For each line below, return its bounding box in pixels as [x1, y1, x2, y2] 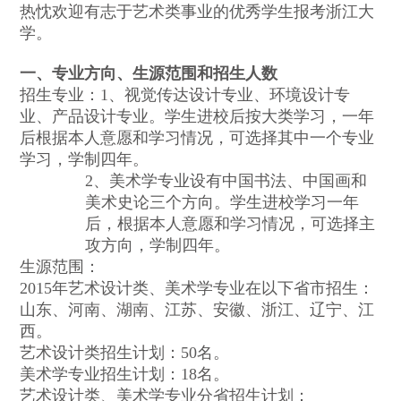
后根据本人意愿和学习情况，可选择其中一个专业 [20, 129, 375, 148]
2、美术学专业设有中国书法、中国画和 [84, 172, 367, 191]
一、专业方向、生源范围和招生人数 [20, 64, 278, 83]
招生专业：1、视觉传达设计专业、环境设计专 [20, 86, 351, 105]
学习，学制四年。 [20, 150, 149, 169]
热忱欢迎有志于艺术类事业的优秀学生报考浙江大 [20, 3, 375, 21]
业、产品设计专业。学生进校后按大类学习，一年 [20, 107, 375, 126]
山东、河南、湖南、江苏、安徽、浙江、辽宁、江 [20, 301, 375, 320]
